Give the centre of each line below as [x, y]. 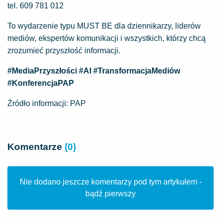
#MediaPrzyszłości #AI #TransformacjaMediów [94, 71]
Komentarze [36, 147]
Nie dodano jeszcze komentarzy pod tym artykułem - [110, 182]
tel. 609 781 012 [36, 6]
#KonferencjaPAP [41, 83]
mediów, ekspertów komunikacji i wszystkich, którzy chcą [107, 38]
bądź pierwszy [110, 194]
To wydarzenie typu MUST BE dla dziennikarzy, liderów [104, 26]
